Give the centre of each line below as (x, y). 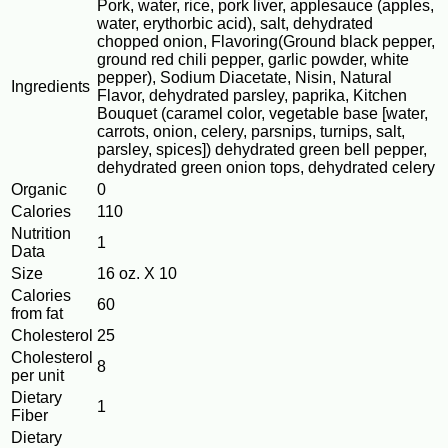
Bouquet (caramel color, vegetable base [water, (262, 114)
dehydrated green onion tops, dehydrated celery (266, 168)
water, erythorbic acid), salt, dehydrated (235, 24)
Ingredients (50, 87)
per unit (37, 376)
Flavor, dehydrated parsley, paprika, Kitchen (252, 96)
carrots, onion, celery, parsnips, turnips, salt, (251, 132)
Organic (39, 190)
